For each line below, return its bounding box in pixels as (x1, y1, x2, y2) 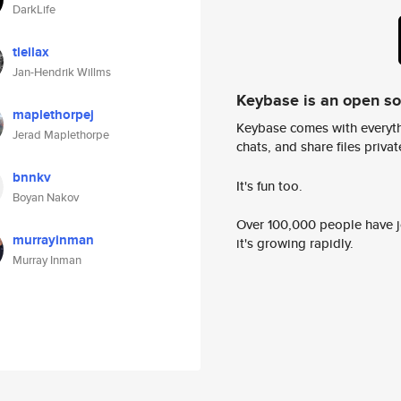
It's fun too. (236, 175, 303, 195)
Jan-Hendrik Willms (13, 64, 111, 81)
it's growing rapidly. (236, 234, 354, 253)
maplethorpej (13, 105, 94, 124)
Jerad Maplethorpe (13, 126, 109, 143)
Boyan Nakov (13, 189, 79, 206)
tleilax (13, 42, 49, 62)
